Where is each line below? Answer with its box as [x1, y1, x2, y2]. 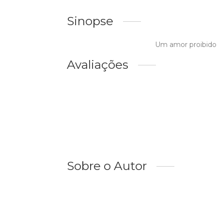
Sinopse [67, 14, 113, 29]
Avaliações [67, 57, 128, 72]
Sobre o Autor [67, 158, 147, 173]
